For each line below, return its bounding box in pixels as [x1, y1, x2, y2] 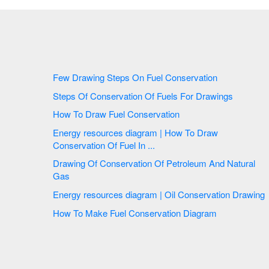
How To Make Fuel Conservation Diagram [183, 206, 217, 219]
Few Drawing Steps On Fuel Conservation [147, 71, 220, 83]
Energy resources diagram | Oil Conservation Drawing [178, 187, 267, 201]
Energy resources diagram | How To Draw [53, 125, 165, 139]
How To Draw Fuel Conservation [53, 107, 182, 121]
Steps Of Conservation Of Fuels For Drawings [196, 89, 235, 102]
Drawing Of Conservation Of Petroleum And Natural [53, 157, 88, 170]
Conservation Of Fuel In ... [138, 138, 155, 151]
